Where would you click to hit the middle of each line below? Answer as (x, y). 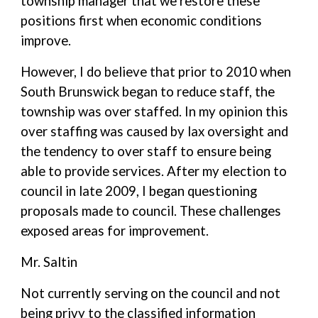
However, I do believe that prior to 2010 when (156, 72)
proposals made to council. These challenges (151, 211)
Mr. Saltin (49, 262)
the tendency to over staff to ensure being (146, 151)
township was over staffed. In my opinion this (155, 111)
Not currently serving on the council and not (151, 293)
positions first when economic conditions (142, 21)
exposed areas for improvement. (115, 231)
